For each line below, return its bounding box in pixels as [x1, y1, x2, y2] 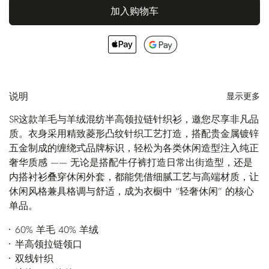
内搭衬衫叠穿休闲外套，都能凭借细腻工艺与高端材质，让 [9, 169, 259, 184]
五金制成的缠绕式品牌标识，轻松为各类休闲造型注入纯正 [9, 141, 259, 155]
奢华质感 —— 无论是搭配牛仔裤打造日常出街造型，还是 [9, 155, 253, 169]
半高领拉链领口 [14, 237, 82, 251]
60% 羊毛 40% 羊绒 [14, 222, 98, 237]
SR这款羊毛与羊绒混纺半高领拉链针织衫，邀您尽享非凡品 [9, 112, 259, 126]
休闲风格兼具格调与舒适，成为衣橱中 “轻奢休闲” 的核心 [9, 184, 254, 198]
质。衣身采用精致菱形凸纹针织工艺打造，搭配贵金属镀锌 [9, 126, 259, 141]
